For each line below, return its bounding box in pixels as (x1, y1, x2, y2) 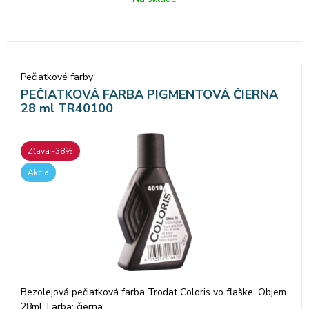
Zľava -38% (28, 145, 73, 157)
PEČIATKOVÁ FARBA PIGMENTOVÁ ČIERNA (21, 86, 278, 103)
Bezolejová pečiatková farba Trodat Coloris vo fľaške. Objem (21, 285, 286, 299)
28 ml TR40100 (21, 99, 113, 117)
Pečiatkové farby (21, 70, 93, 83)
